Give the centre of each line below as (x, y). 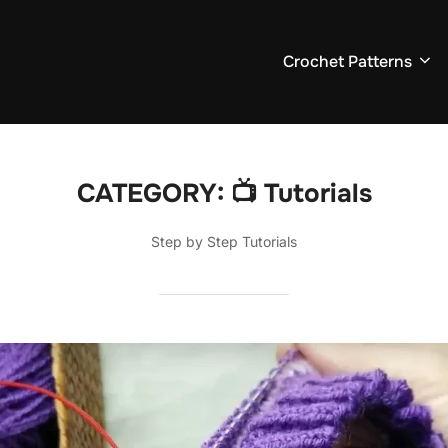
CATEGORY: (153, 193)
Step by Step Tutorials (224, 242)
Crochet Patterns (347, 62)
